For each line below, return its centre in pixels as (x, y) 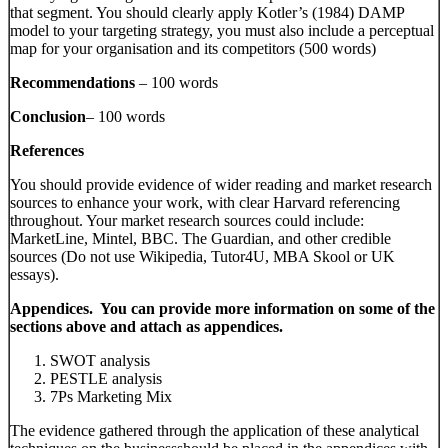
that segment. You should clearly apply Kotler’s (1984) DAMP (207, 13)
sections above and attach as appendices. (146, 327)
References (47, 151)
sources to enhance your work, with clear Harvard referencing (205, 203)
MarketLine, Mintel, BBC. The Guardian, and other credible (200, 239)
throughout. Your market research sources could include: (187, 221)
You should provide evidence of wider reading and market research (221, 185)
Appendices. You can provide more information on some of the (222, 309)
